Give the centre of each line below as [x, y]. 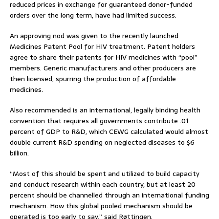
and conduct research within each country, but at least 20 [103, 184]
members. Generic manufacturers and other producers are [103, 68]
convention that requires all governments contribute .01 [99, 120]
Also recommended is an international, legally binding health [105, 110]
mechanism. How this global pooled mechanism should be [101, 206]
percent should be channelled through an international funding [109, 195]
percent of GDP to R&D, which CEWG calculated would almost [109, 131]
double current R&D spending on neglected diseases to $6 [102, 142]
